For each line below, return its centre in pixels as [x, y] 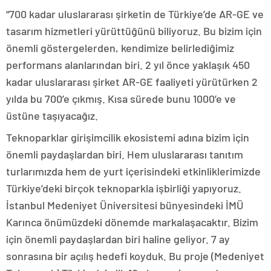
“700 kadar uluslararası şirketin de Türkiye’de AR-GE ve [135, 14]
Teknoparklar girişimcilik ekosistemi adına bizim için [128, 138]
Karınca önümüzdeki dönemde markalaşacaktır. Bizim [132, 222]
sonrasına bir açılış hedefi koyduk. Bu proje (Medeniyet [135, 256]
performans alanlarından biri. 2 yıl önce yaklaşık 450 [128, 65]
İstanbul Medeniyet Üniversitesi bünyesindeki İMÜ [125, 205]
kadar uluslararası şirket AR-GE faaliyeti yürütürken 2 [132, 82]
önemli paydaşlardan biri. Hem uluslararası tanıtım [125, 155]
